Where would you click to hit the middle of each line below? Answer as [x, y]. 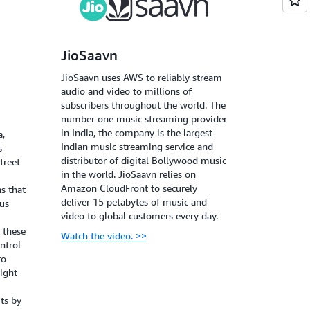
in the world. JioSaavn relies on [128, 174]
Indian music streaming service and [137, 146]
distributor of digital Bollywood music [144, 160]
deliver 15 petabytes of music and [134, 201]
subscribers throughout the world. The [143, 104]
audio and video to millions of [126, 91]
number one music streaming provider [144, 118]
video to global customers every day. [139, 215]
